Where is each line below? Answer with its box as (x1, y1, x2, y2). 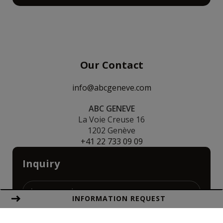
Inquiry (22, 156, 60, 170)
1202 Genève (88, 124, 135, 136)
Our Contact (80, 58, 143, 72)
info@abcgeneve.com (72, 82, 151, 93)
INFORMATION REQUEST (72, 194, 166, 203)
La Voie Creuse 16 (78, 113, 145, 125)
